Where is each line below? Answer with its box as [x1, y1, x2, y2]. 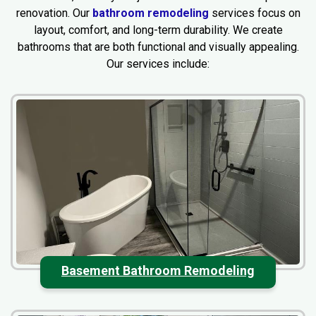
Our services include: [107, 57, 209, 71]
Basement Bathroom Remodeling [61, 262, 255, 278]
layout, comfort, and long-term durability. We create [33, 23, 283, 37]
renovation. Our [16, 6, 92, 20]
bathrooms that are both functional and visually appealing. [17, 40, 299, 54]
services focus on [208, 6, 300, 20]
